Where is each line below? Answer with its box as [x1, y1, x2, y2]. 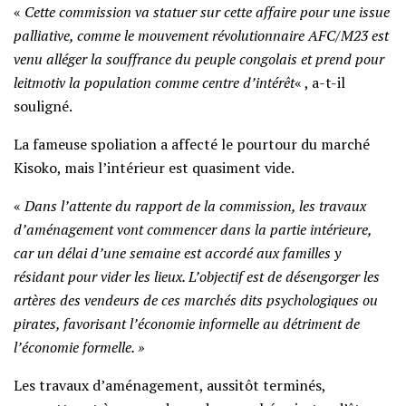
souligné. [14, 96, 72, 117]
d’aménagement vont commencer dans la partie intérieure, [14, 219, 372, 240]
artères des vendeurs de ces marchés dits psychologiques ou [14, 290, 378, 311]
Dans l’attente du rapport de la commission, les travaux [24, 196, 366, 217]
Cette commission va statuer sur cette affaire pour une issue [24, 2, 390, 23]
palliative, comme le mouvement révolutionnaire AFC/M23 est [14, 25, 389, 46]
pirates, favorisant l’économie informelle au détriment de [14, 314, 360, 334]
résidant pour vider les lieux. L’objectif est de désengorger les [14, 266, 380, 287]
